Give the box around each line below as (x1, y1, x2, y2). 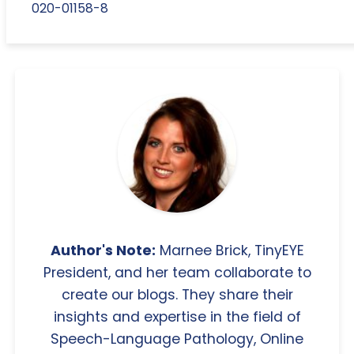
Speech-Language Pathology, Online (51, 329, 303, 348)
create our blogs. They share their (61, 284, 293, 304)
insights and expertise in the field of (53, 307, 301, 326)
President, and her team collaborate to (43, 262, 311, 282)
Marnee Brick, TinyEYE (155, 240, 304, 260)
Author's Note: (50, 240, 156, 260)
